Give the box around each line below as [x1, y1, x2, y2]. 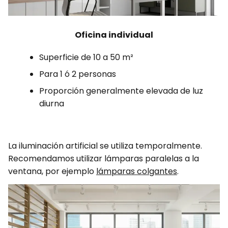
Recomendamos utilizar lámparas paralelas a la [8, 152, 199, 164]
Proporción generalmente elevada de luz [39, 84, 203, 97]
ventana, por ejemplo [8, 165, 96, 177]
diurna [39, 97, 64, 109]
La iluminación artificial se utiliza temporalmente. [8, 139, 202, 152]
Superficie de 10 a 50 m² [39, 51, 133, 63]
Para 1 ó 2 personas [39, 68, 116, 80]
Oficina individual [75, 28, 153, 41]
